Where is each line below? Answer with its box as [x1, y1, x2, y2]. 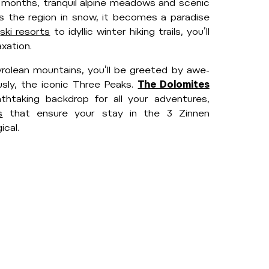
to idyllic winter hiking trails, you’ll [50, 26, 210, 37]
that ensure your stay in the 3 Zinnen [2, 107, 210, 119]
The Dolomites [138, 79, 210, 90]
